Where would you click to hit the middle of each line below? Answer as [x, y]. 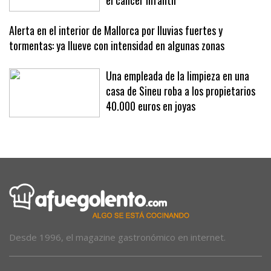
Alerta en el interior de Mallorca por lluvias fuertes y [116, 31]
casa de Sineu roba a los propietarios [181, 91]
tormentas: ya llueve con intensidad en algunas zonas [117, 46]
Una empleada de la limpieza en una [178, 76]
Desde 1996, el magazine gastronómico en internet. [117, 237]
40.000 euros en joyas [151, 106]
